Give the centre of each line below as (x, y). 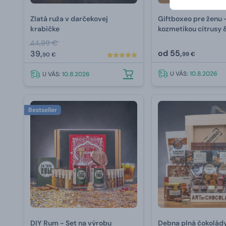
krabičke (45, 29)
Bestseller (43, 110)
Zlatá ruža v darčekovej (69, 19)
